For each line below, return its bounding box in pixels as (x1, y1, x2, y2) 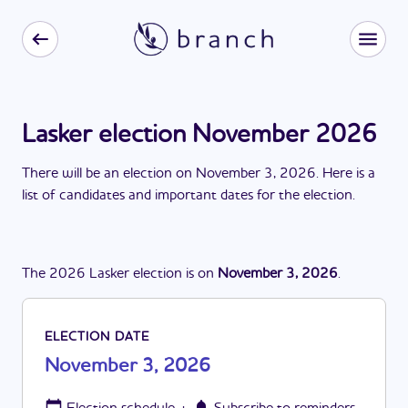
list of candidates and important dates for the (22, 189, 303, 203)
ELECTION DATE (45, 331, 149, 343)
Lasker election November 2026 (22, 123, 377, 148)
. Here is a (316, 167, 375, 181)
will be (62, 167, 100, 181)
